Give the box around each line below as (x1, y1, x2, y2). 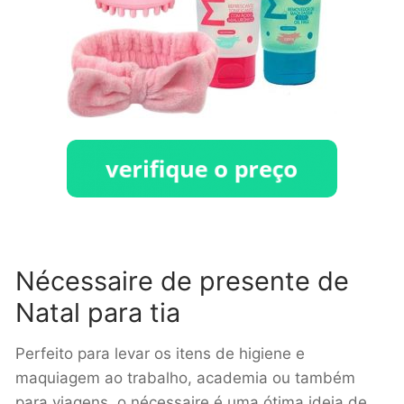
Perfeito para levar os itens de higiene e (15, 344, 305, 363)
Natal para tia (15, 296, 180, 328)
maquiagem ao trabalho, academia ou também (15, 369, 355, 388)
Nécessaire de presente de (15, 264, 349, 297)
